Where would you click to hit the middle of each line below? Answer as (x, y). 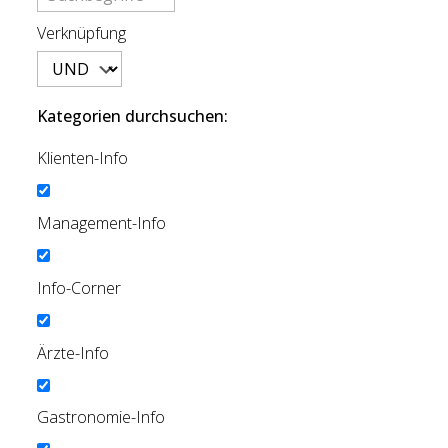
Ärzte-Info (72, 352)
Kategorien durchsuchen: (132, 116)
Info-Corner (78, 287)
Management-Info (101, 222)
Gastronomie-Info (100, 417)
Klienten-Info (82, 158)
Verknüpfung (81, 33)
